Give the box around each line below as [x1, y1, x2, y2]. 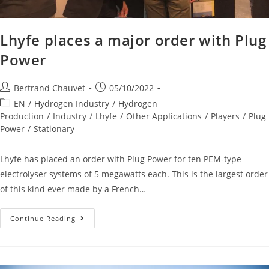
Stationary [34, 123, 74, 135]
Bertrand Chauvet [14, 82, 85, 94]
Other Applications [126, 110, 202, 122]
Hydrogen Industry [34, 98, 109, 110]
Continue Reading [10, 214, 76, 223]
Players [211, 110, 240, 122]
